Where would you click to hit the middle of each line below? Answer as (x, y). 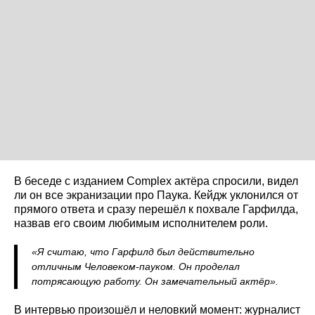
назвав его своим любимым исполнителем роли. (141, 223)
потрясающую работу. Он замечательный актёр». (155, 281)
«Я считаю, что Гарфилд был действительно (143, 251)
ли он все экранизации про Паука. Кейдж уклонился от (156, 195)
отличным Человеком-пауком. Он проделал (136, 266)
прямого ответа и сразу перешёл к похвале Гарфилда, (156, 209)
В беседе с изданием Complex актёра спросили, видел (156, 181)
